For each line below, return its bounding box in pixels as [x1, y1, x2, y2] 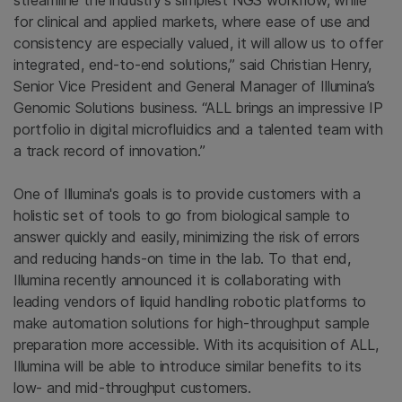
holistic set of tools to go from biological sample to [13, 206, 350, 224]
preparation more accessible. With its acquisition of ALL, [13, 336, 379, 354]
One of [13, 185, 64, 203]
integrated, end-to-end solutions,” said [13, 56, 270, 74]
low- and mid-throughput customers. [13, 379, 252, 397]
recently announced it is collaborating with [59, 271, 341, 289]
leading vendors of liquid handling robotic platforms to [13, 293, 367, 310]
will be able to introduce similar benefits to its [59, 357, 362, 375]
